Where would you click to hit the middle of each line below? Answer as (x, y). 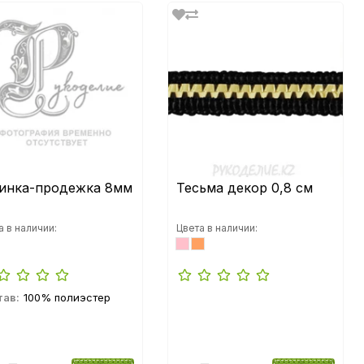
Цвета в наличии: (217, 228)
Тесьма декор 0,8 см (245, 188)
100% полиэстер (67, 297)
